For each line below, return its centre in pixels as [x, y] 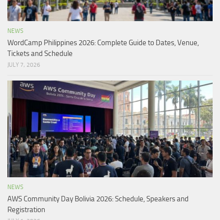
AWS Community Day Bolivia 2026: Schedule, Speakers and [98, 199]
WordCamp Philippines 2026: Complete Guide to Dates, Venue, [103, 43]
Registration [26, 210]
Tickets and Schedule [40, 54]
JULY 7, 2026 [24, 65]
